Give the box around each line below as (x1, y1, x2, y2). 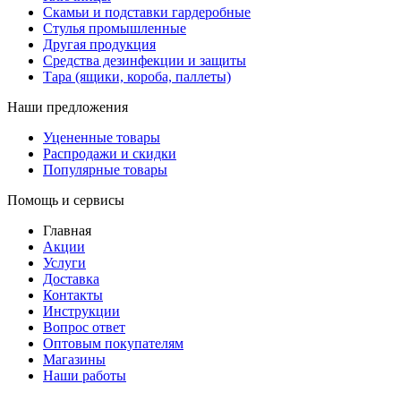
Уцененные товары (43, 129, 160, 145)
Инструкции (43, 303, 120, 319)
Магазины (43, 351, 106, 367)
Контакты (43, 286, 103, 303)
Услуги (43, 254, 86, 270)
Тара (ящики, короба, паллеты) (43, 68, 231, 84)
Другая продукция (43, 36, 156, 52)
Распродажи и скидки (43, 145, 176, 161)
